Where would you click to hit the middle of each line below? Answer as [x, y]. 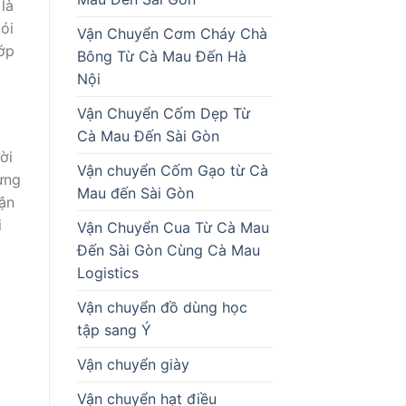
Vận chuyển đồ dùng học [162, 307]
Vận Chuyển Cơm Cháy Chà [172, 33]
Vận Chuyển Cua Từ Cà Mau [173, 227]
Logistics [107, 272]
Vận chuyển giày [133, 364]
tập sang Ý [114, 329]
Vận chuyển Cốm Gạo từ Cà [172, 170]
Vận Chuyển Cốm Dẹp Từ [163, 113]
